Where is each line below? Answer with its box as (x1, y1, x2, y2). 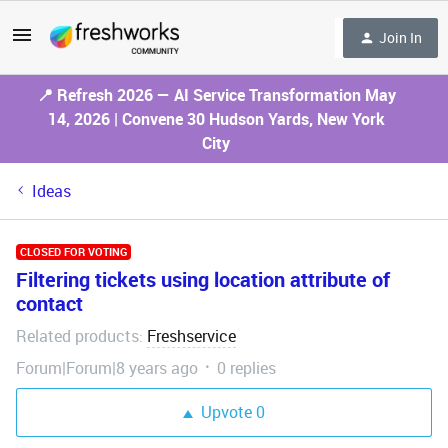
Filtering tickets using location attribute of (16, 266, 390, 293)
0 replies (217, 357, 276, 379)
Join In (379, 27, 422, 47)
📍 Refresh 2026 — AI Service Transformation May (36, 84, 396, 106)
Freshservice (147, 325, 236, 347)
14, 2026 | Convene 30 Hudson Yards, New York (47, 108, 385, 130)
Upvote (201, 401, 252, 423)
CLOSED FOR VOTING (20, 244, 127, 259)
